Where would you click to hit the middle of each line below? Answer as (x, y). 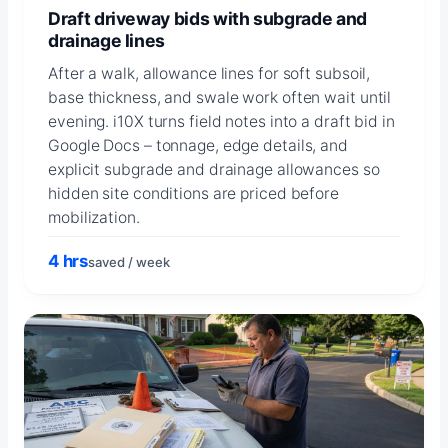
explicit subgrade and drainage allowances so (214, 170)
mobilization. (94, 218)
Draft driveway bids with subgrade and (207, 18)
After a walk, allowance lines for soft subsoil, (209, 74)
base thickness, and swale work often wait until (220, 98)
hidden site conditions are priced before (193, 194)
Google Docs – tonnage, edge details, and (198, 146)
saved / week (129, 261)
